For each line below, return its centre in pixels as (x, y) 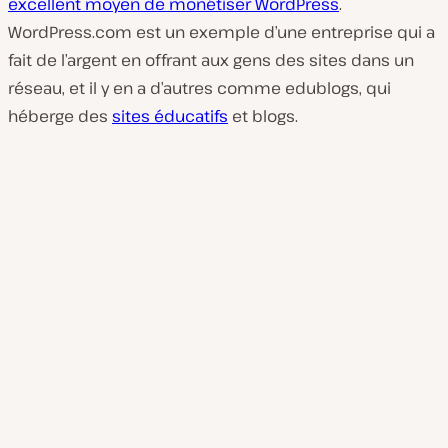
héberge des (60, 116)
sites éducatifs (170, 116)
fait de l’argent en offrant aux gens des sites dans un (211, 60)
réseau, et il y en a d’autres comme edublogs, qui (199, 88)
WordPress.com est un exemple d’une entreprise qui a (221, 32)
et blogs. (263, 116)
